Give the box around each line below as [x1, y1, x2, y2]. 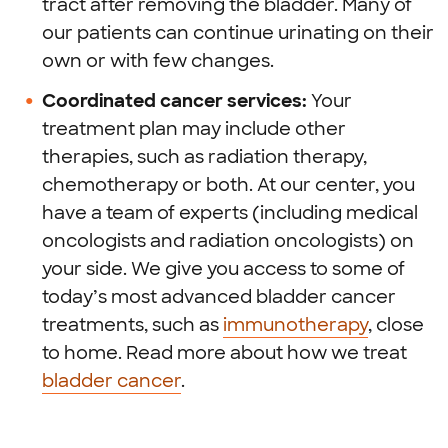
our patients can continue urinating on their [42, 21, 434, 45]
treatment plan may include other [42, 117, 346, 141]
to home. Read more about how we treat [42, 341, 407, 365]
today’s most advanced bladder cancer [42, 285, 396, 309]
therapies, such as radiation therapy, [42, 145, 367, 169]
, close [368, 313, 424, 337]
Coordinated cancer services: [42, 89, 307, 113]
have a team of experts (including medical [42, 201, 418, 225]
